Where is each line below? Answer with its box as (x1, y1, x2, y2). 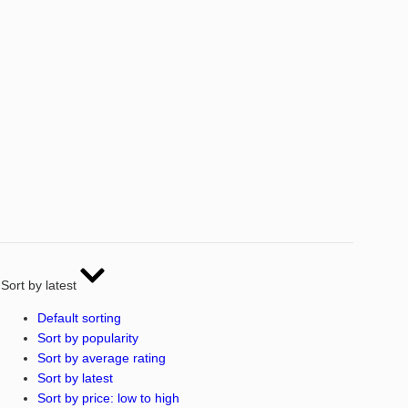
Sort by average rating (36, 350, 166, 365)
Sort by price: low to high (36, 390, 179, 405)
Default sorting (36, 310, 121, 325)
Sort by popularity (36, 330, 138, 345)
